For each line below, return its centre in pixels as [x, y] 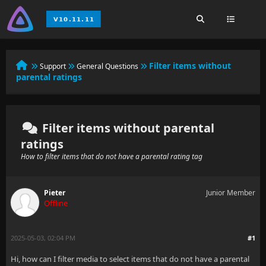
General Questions [107, 66]
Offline [56, 203]
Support [53, 66]
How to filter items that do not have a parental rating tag [112, 156]
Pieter [55, 193]
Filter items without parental [127, 128]
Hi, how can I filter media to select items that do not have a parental [130, 259]
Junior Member [231, 193]
